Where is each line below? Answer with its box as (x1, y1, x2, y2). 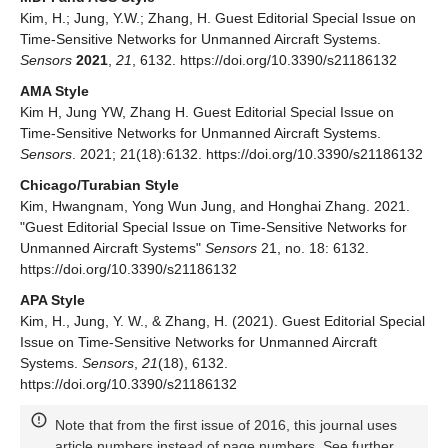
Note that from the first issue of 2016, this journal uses (55, 416, 397, 433)
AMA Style (20, 82, 89, 99)
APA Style (20, 291, 85, 308)
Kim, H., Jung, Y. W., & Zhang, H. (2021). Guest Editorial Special (20, 312, 425, 329)
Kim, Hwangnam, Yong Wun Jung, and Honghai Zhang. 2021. (20, 197, 410, 214)
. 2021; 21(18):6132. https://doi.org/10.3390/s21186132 (72, 145, 423, 162)
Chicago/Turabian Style (20, 176, 179, 193)
